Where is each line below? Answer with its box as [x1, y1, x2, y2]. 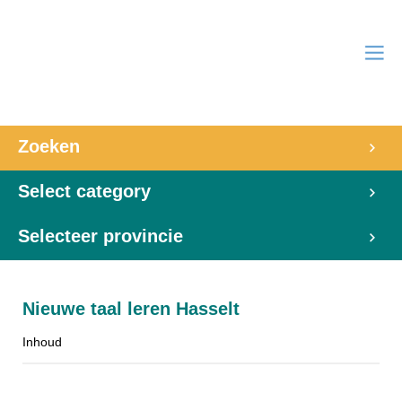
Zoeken [18, 136, 80, 156]
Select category [18, 181, 151, 201]
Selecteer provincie [18, 226, 183, 246]
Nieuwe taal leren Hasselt [22, 299, 240, 319]
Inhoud [22, 335, 62, 349]
